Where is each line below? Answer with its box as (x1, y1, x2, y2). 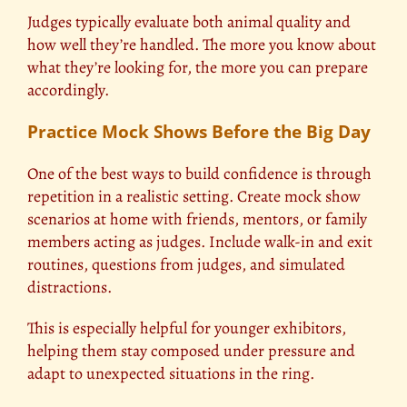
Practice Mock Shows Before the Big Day (27, 120, 371, 144)
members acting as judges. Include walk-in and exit (27, 230, 372, 253)
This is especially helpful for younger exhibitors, (27, 316, 346, 339)
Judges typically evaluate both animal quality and (27, 11, 351, 34)
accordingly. (27, 79, 109, 102)
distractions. (27, 275, 112, 298)
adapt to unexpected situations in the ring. (27, 362, 314, 384)
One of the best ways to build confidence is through (27, 162, 372, 184)
